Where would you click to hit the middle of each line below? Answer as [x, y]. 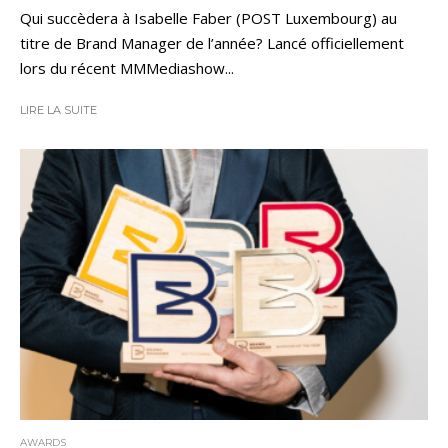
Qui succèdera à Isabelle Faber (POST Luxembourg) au [208, 17]
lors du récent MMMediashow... [127, 67]
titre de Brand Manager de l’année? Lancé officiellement [212, 42]
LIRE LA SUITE [58, 109]
